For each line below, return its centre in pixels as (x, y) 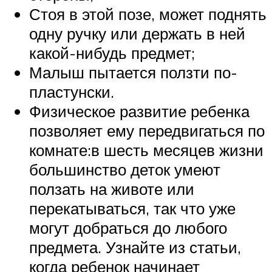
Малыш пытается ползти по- (133, 72)
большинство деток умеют (125, 169)
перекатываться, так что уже (132, 208)
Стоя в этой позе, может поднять (148, 14)
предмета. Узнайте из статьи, (135, 247)
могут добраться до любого (128, 227)
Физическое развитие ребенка (139, 111)
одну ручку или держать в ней (137, 33)
